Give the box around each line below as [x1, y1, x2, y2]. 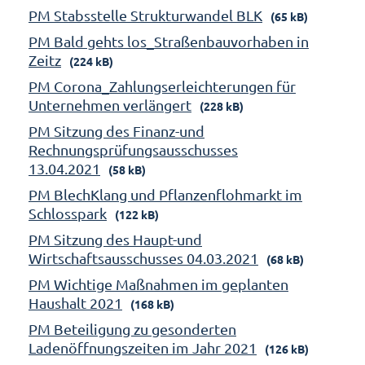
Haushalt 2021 [29, 293, 122, 311]
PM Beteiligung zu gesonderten [29, 319, 236, 337]
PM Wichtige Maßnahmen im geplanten [29, 275, 288, 292]
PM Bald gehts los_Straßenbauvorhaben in [29, 32, 309, 50]
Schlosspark [29, 204, 107, 222]
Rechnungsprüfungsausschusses [29, 140, 238, 158]
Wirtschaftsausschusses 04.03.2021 [29, 248, 258, 266]
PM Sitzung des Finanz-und [29, 121, 204, 139]
